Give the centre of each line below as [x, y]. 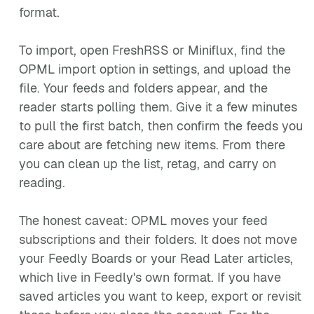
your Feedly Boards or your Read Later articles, [156, 258]
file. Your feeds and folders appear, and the [143, 88]
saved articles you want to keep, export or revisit [160, 296]
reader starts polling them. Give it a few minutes [158, 107]
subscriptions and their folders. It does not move [158, 239]
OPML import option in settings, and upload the [155, 69]
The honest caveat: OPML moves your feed [143, 220]
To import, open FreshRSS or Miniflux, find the [152, 50]
